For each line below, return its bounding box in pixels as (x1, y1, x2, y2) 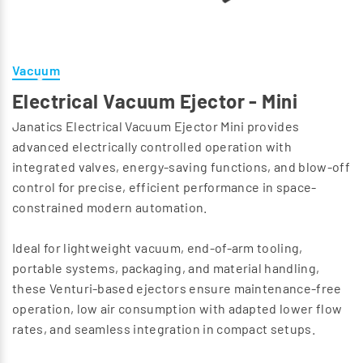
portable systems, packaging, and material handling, (12, 260, 320, 276)
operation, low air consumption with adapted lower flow (12, 301, 343, 317)
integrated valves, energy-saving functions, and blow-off (12, 159, 350, 175)
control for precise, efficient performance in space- (12, 179, 317, 195)
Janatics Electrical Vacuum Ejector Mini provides (12, 118, 300, 135)
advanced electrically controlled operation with (12, 139, 293, 155)
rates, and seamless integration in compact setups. (12, 321, 316, 337)
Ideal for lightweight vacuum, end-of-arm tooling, (12, 240, 303, 256)
